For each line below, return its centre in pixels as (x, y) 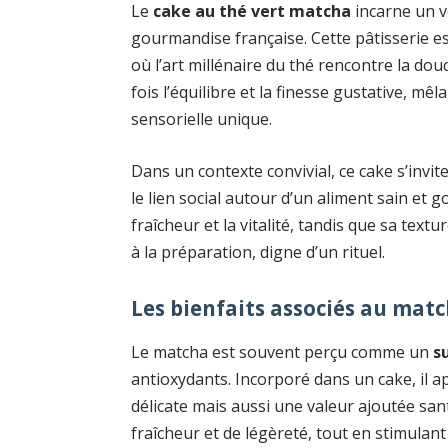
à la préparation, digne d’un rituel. (258, 251)
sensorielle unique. (202, 118)
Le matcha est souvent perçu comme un (282, 351)
